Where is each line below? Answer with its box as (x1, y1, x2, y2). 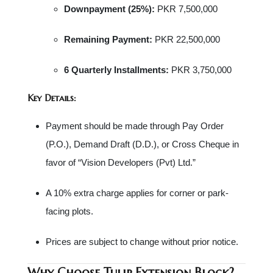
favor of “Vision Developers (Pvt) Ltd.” (46, 157, 196, 168)
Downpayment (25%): (64, 4, 155, 14)
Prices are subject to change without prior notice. (46, 236, 238, 247)
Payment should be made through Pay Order (46, 121, 224, 131)
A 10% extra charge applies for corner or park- (46, 188, 229, 198)
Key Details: (27, 92, 76, 104)
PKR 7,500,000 (155, 4, 218, 14)
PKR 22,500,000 (152, 34, 220, 44)
